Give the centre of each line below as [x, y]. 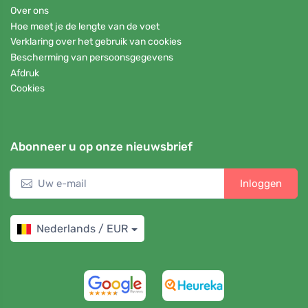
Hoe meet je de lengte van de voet [85, 26]
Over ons [30, 11]
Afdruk [25, 73]
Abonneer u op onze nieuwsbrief [101, 147]
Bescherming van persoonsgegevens [92, 57]
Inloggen [261, 184]
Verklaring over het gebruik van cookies [96, 42]
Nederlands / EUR [82, 229]
